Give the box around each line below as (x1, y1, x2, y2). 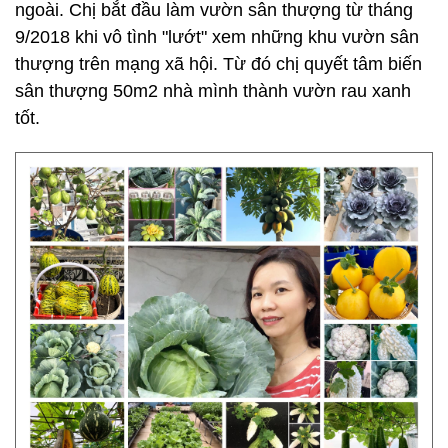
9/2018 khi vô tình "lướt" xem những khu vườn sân (15, 27, 419, 47)
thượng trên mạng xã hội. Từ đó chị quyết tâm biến (15, 54, 422, 74)
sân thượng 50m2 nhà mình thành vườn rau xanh (15, 81, 411, 101)
